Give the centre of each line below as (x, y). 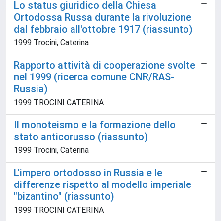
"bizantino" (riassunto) (64, 196)
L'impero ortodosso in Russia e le (88, 173)
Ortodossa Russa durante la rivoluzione (103, 17)
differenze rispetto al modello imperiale (103, 184)
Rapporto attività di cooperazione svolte (105, 65)
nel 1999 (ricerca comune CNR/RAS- (94, 77)
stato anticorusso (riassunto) (81, 137)
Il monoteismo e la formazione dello (95, 125)
